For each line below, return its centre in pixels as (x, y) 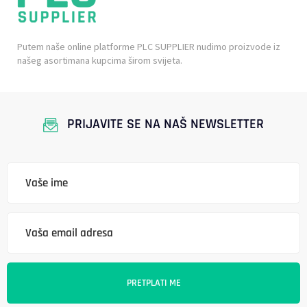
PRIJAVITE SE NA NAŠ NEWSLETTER (165, 124)
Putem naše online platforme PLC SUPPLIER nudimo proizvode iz (149, 46)
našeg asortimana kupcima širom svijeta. (100, 60)
